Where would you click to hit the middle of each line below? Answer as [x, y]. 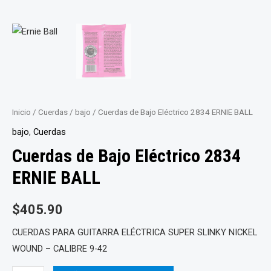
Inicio [21, 112]
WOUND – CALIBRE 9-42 [60, 249]
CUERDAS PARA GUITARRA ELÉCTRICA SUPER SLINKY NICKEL [135, 233]
